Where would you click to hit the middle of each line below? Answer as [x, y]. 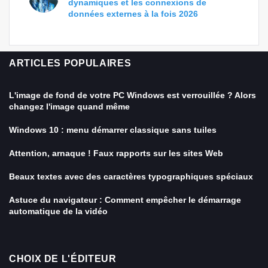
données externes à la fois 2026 [133, 14]
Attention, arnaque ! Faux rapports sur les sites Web [116, 153]
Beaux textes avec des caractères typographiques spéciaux [131, 176]
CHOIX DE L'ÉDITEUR [63, 259]
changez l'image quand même [69, 106]
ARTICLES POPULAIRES [70, 63]
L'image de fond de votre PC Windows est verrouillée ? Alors [133, 95]
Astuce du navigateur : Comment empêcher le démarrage [125, 200]
